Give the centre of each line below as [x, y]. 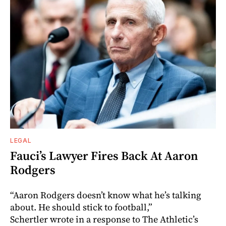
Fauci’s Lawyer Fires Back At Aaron [104, 155]
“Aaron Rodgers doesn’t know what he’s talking [106, 195]
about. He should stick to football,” [81, 207]
